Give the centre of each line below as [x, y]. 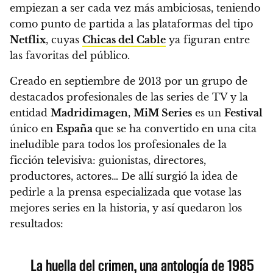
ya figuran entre [208, 40]
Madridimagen [89, 113]
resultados [35, 224]
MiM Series [163, 113]
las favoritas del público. [70, 56]
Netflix [28, 40]
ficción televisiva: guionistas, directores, [108, 161]
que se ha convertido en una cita [176, 129]
